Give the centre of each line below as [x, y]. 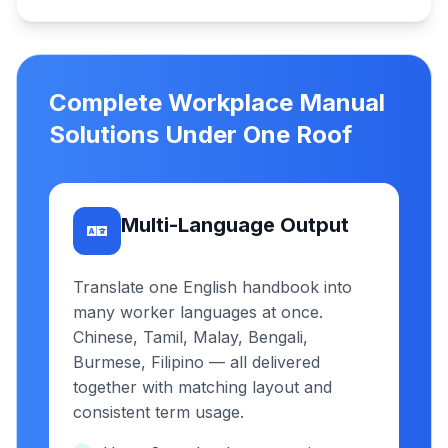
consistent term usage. [158, 412]
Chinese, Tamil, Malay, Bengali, [190, 337]
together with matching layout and [202, 387]
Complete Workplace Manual [217, 102]
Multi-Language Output [235, 225]
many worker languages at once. [198, 312]
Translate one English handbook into [212, 287]
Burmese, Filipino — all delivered [196, 362]
